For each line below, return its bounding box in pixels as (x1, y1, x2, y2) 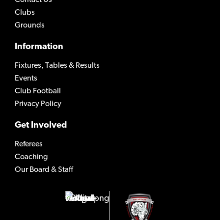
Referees (15, 140, 43, 148)
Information (15, 42, 63, 52)
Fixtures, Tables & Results (15, 61, 100, 70)
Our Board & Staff (15, 165, 73, 174)
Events (15, 74, 37, 82)
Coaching (15, 153, 48, 161)
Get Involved (15, 120, 67, 130)
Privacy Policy (15, 100, 61, 108)
